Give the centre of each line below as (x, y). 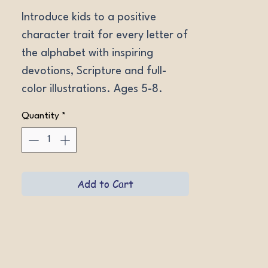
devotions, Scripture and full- (94, 71)
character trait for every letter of (105, 35)
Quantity (40, 116)
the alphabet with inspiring (87, 53)
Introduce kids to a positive (89, 17)
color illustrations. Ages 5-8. (92, 89)
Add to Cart (105, 183)
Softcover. (48, 107)
